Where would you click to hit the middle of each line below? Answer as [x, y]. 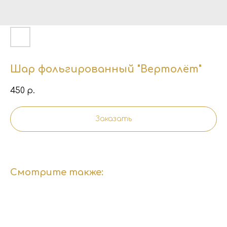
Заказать [113, 119]
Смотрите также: [57, 172]
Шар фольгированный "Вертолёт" [106, 69]
